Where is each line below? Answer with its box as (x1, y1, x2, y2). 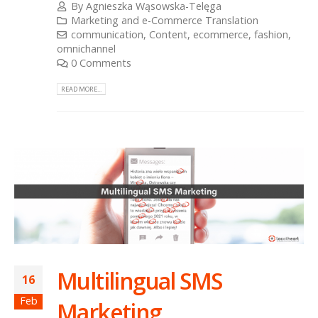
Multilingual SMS (57, 265, 222, 296)
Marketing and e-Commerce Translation (71, 13, 259, 28)
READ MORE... (61, 84, 102, 94)
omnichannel (57, 42, 116, 56)
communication (71, 28, 144, 42)
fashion (254, 28, 289, 42)
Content (149, 28, 188, 42)
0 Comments (71, 56, 132, 70)
